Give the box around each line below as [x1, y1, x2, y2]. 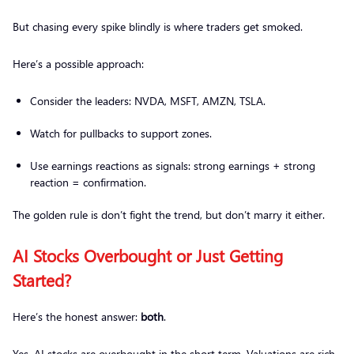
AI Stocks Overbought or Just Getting [13, 243, 283, 267]
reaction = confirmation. [30, 174, 149, 190]
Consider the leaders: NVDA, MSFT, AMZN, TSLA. [30, 92, 269, 108]
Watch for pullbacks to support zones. [30, 125, 215, 141]
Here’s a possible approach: [13, 55, 147, 71]
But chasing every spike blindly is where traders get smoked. [13, 18, 306, 34]
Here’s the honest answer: [13, 308, 141, 324]
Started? [13, 267, 71, 292]
